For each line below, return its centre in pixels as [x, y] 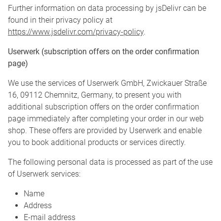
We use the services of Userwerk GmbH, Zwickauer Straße [107, 83]
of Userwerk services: [44, 174]
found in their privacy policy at [60, 20]
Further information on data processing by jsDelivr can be [107, 8]
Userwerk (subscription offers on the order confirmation [104, 52]
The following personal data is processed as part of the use [110, 162]
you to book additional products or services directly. [97, 143]
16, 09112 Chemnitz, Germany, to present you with [95, 95]
